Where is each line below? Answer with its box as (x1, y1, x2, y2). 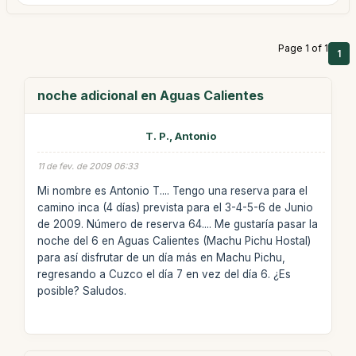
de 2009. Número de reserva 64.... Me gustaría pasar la (37, 217, 318, 230)
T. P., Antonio (145, 130, 217, 142)
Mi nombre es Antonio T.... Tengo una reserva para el (37, 184, 308, 197)
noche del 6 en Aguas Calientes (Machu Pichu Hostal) (37, 234, 311, 247)
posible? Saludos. (37, 284, 126, 297)
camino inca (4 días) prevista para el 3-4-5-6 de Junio (37, 200, 313, 214)
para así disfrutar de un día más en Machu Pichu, (37, 250, 285, 264)
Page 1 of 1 (278, 42, 328, 54)
